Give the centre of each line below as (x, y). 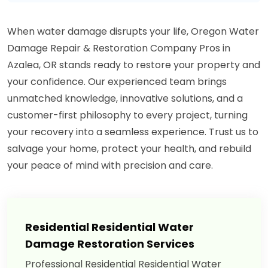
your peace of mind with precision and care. (110, 166)
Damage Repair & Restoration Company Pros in (119, 48)
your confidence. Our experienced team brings (117, 82)
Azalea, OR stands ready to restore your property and (134, 65)
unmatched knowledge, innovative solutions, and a (125, 99)
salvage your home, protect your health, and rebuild (129, 149)
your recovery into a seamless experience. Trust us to (133, 132)
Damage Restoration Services (110, 244)
